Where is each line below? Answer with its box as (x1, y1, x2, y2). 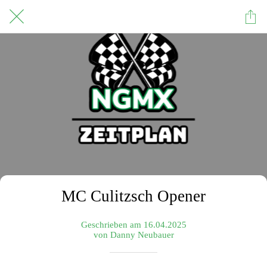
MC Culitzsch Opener (61, 187, 206, 205)
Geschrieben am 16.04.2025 (80, 219, 187, 229)
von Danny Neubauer (93, 229, 174, 240)
